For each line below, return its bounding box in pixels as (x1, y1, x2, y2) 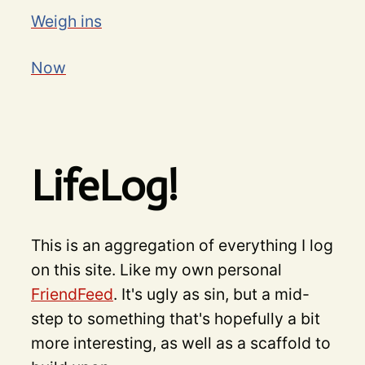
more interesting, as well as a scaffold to (30, 333, 331, 354)
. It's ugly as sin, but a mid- (112, 284, 310, 305)
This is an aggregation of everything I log (30, 235, 333, 256)
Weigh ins (30, 11, 102, 32)
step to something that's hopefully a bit (30, 309, 320, 329)
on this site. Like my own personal (30, 260, 282, 280)
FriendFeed (30, 284, 113, 305)
